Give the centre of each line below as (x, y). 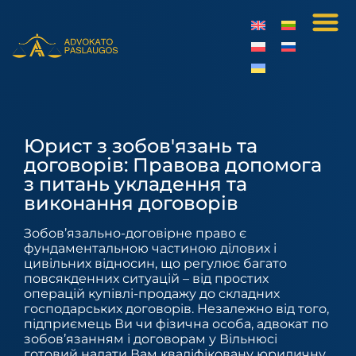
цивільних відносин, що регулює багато (155, 263)
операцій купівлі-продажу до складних (152, 294)
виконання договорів (131, 203)
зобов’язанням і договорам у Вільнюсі (151, 339)
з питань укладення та (135, 184)
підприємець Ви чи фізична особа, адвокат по (176, 324)
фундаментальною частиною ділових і (150, 248)
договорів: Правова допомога (173, 165)
